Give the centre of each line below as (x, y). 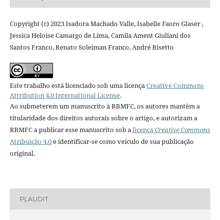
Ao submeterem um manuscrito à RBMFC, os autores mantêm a (105, 106)
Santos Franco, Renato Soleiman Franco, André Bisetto (92, 47)
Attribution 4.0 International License (65, 95)
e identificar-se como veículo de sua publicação (123, 141)
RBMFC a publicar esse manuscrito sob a (71, 129)
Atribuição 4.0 (30, 141)
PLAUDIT (34, 199)
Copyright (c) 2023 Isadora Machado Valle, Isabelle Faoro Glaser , (106, 23)
